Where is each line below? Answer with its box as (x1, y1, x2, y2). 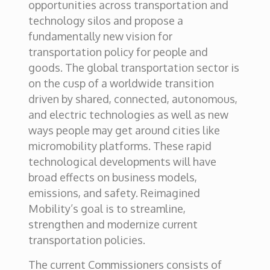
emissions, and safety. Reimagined (28, 186, 200, 199)
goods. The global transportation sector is (28, 61, 239, 74)
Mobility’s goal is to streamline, (28, 202, 186, 215)
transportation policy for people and (28, 45, 208, 58)
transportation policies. (28, 233, 145, 246)
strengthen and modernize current (28, 218, 198, 231)
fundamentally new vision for (28, 30, 172, 43)
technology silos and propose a (28, 14, 183, 27)
